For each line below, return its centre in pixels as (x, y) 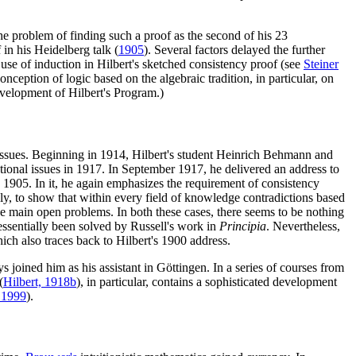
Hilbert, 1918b (40, 281)
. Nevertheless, (303, 226)
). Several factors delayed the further (234, 50)
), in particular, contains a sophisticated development (207, 281)
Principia (243, 226)
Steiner (321, 64)
